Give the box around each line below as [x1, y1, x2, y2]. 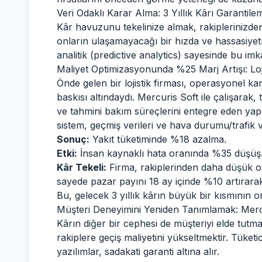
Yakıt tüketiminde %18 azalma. [89, 133, 226, 145]
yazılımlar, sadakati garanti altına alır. [57, 246, 219, 257]
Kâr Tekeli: [57, 161, 106, 173]
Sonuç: [57, 133, 89, 145]
